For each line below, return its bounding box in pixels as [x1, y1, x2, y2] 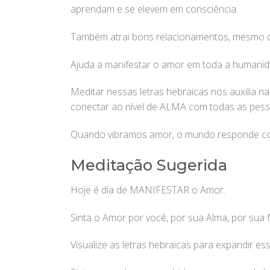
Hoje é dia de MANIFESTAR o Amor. [71, 183, 225, 196]
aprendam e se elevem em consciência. [71, 2, 238, 16]
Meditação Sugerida [71, 155, 227, 175]
